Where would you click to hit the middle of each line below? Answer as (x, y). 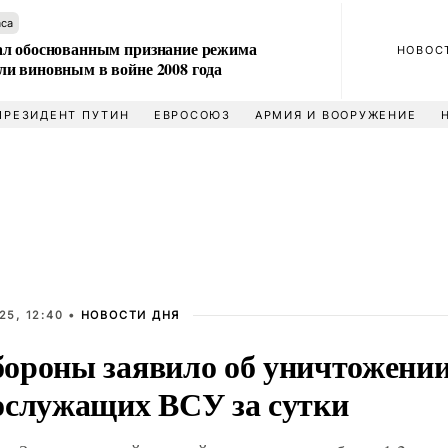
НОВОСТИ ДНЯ (130, 315)
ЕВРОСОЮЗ (192, 115)
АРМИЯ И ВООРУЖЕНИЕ (335, 115)
